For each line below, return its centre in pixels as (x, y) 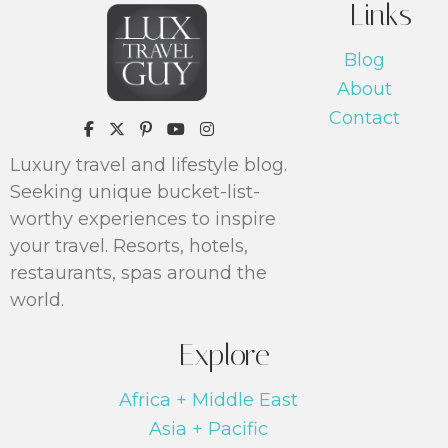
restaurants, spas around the (138, 272)
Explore (224, 354)
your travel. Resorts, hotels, (129, 245)
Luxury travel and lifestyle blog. (148, 164)
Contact (365, 118)
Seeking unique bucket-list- (135, 191)
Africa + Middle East (208, 399)
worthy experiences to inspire (143, 218)
